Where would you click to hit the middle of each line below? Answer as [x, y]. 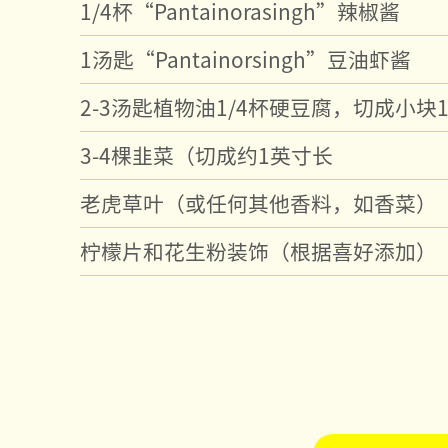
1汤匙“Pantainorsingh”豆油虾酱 [245, 58]
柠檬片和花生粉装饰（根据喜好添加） [258, 250]
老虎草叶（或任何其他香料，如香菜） [258, 202]
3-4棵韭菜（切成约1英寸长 [206, 154]
